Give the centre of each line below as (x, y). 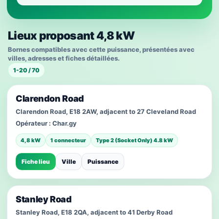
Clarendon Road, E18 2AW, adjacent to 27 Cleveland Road (106, 111)
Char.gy (65, 123)
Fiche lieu (36, 162)
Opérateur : (34, 123)
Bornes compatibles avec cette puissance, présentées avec (101, 49)
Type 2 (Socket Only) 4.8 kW (134, 140)
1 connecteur (68, 140)
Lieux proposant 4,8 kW (71, 36)
